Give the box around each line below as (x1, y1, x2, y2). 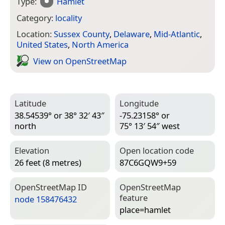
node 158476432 (15, 193, 77, 205)
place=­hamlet (120, 204, 171, 216)
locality (55, 12, 82, 24)
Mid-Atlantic (154, 28, 200, 40)
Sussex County (54, 28, 109, 40)
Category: (17, 12, 55, 24)
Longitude (120, 97, 159, 109)
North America (72, 39, 129, 51)
